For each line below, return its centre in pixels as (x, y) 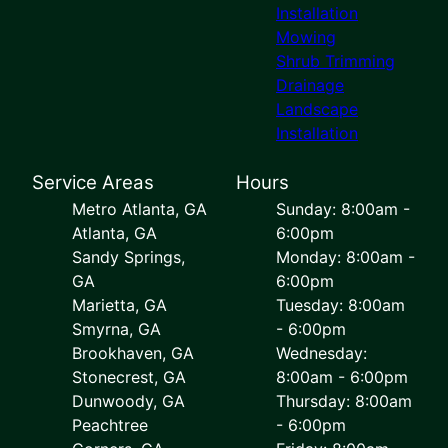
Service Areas (93, 182)
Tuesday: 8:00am (340, 304)
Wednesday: (321, 352)
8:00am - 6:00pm (342, 376)
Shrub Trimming (335, 60)
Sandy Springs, (128, 256)
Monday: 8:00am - (345, 256)
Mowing (306, 36)
